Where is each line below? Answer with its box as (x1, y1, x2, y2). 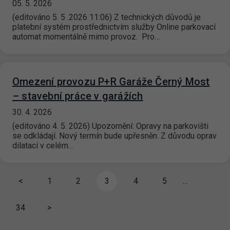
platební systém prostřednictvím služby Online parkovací (12, 22, 216, 32)
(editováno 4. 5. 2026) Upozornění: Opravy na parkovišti (12, 121, 208, 131)
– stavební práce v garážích (12, 90, 143, 103)
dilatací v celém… (12, 141, 73, 151)
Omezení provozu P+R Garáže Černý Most (12, 75, 210, 88)
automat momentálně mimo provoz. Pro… (12, 32, 160, 42)
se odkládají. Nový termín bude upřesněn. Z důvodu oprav (12, 131, 217, 141)
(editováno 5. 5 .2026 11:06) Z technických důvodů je (12, 12, 201, 23)
